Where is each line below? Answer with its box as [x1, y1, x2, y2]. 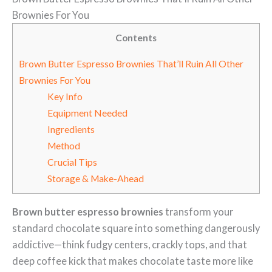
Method [47, 140, 80, 151]
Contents [115, 32, 157, 44]
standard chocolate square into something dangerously [12, 222, 260, 234]
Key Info [47, 90, 83, 102]
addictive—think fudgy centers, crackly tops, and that [12, 238, 247, 250]
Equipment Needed [47, 107, 127, 118]
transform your [163, 205, 233, 217]
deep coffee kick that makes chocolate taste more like [12, 254, 253, 267]
